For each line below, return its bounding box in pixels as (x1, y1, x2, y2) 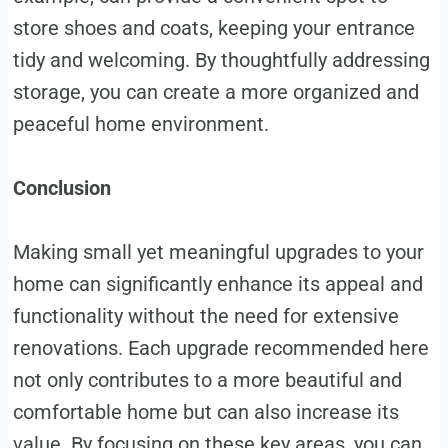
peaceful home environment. (12, 111, 269, 136)
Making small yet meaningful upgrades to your (12, 239, 424, 264)
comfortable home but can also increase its (12, 399, 399, 424)
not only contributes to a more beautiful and (12, 367, 402, 392)
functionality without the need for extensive (12, 303, 399, 328)
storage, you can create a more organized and (12, 79, 419, 104)
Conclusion (12, 175, 111, 200)
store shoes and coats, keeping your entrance (12, 15, 415, 40)
